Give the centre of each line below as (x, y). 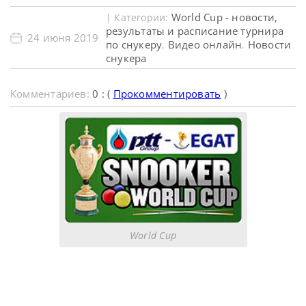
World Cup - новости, (224, 17)
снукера (126, 58)
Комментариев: (52, 94)
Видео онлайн (205, 44)
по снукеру (134, 44)
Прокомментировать (167, 94)
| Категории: (139, 17)
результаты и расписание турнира (195, 31)
